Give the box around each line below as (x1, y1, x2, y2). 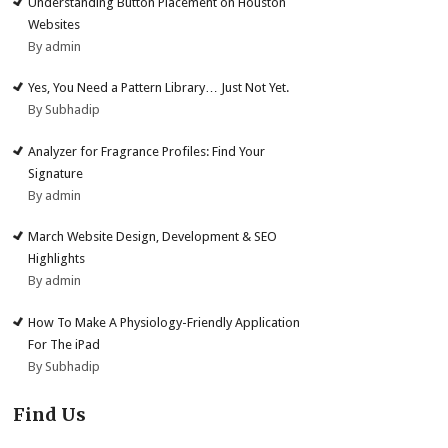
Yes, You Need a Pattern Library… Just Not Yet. (28, 80, 290, 96)
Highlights (28, 251, 86, 267)
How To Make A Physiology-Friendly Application (28, 314, 301, 330)
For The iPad (28, 336, 101, 352)
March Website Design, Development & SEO (28, 229, 278, 245)
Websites (28, 16, 81, 32)
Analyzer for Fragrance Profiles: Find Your (28, 143, 266, 159)
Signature (28, 165, 84, 181)
